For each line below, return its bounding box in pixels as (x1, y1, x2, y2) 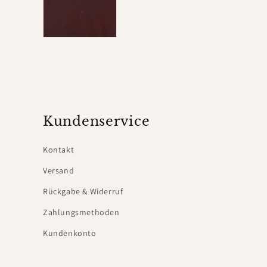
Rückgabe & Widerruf (43, 186, 123, 197)
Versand (43, 165, 74, 176)
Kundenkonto (43, 228, 97, 238)
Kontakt (43, 144, 74, 155)
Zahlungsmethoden (43, 207, 120, 218)
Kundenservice (43, 113, 150, 129)
